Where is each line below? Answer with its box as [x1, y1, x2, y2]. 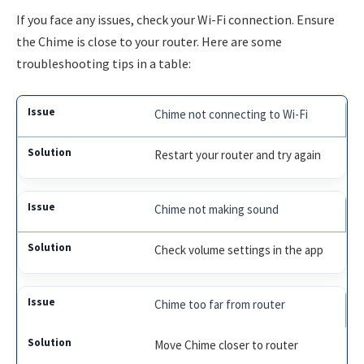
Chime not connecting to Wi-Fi [154, 106, 309, 122]
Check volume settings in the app [154, 241, 324, 258]
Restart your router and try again [154, 146, 322, 162]
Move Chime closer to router [154, 336, 299, 353]
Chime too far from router [154, 296, 286, 312]
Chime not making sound [154, 201, 279, 217]
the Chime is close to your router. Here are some [16, 33, 282, 50]
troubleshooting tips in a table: [16, 55, 191, 72]
